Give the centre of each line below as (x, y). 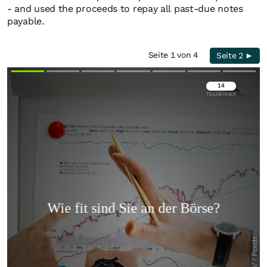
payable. (26, 21)
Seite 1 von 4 (176, 55)
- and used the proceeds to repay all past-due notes (125, 9)
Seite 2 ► (235, 56)
